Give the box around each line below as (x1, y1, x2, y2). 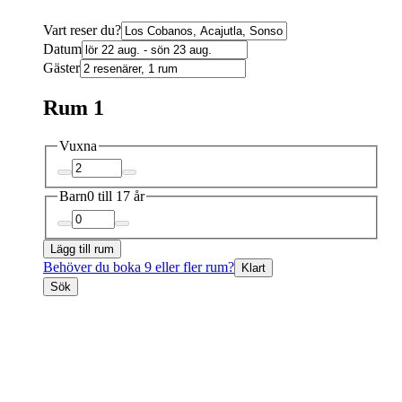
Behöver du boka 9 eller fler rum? (43, 258, 234, 275)
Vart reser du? (43, 22, 121, 38)
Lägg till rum (50, 241, 114, 256)
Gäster (43, 59, 80, 75)
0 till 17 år (87, 188, 144, 205)
